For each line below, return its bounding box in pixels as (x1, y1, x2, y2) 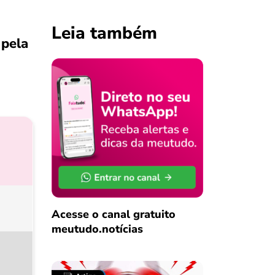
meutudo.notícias (51, 221, 143, 236)
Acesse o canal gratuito (51, 206, 176, 222)
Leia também (51, 21, 157, 45)
